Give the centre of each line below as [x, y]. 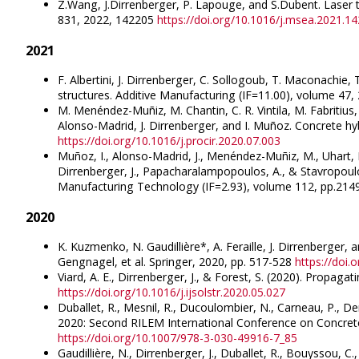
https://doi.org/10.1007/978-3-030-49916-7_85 [177, 338]
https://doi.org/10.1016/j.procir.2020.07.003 [169, 141]
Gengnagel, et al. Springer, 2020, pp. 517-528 [176, 262]
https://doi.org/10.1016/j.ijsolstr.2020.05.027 [171, 292]
